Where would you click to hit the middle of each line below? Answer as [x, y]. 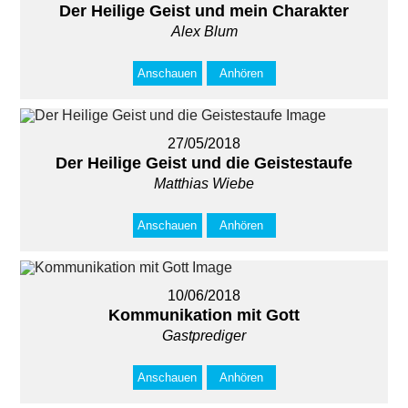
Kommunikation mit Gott [204, 315]
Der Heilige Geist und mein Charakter [204, 11]
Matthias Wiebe [204, 184]
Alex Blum [204, 31]
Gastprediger [204, 336]
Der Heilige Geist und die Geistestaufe [204, 163]
